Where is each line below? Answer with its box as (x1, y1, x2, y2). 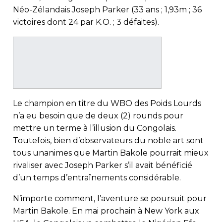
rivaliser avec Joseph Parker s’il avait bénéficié (13, 160, 192, 170)
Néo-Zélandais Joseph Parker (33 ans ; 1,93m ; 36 (13, 4, 202, 14)
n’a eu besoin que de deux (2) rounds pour (13, 111, 183, 120)
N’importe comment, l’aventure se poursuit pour (13, 193, 207, 203)
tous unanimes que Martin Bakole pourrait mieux (13, 148, 209, 158)
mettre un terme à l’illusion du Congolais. (13, 123, 176, 133)
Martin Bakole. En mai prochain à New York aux (13, 206, 199, 216)
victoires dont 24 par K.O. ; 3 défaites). (13, 17, 159, 27)
